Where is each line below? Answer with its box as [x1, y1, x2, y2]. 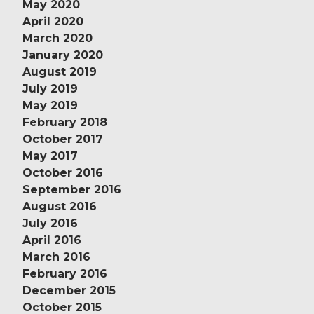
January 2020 [22, 48, 103, 62]
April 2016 [22, 233, 81, 247]
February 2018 [22, 115, 107, 129]
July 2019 [22, 81, 78, 95]
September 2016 [22, 182, 121, 196]
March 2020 [22, 31, 93, 45]
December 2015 [22, 283, 116, 297]
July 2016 [22, 216, 78, 230]
